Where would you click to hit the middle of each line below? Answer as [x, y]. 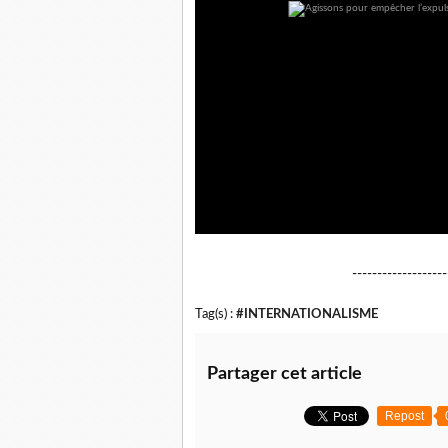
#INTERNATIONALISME [307, 313]
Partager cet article [284, 373]
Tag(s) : [215, 313]
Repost [404, 415]
